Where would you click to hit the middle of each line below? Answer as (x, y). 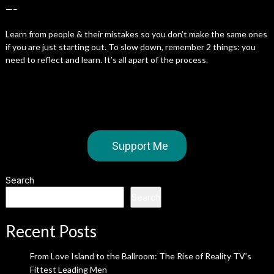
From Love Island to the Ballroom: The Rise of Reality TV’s (140, 256)
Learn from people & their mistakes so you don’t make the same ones (136, 34)
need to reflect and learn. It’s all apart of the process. (106, 60)
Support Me (140, 146)
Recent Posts (51, 231)
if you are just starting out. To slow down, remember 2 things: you (130, 47)
